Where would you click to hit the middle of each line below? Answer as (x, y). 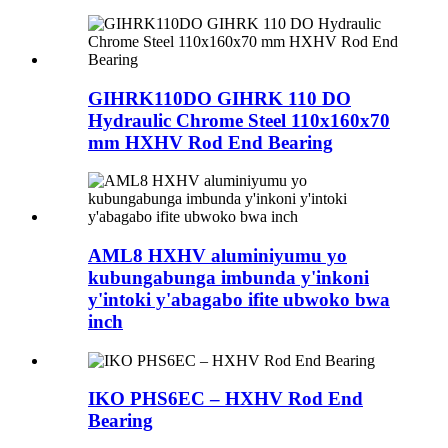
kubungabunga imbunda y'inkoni (228, 277)
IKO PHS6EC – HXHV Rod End (225, 399)
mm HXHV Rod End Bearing (210, 142)
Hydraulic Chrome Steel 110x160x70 (239, 120)
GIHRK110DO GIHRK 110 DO (219, 98)
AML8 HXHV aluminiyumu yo (217, 255)
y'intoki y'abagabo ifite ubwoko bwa (239, 299)
